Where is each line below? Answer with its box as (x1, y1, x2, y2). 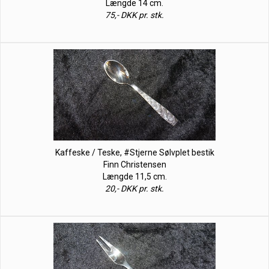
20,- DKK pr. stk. (105, 184, 164, 194)
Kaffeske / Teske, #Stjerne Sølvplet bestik (55, 148, 214, 158)
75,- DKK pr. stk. (105, 10, 164, 20)
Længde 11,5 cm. (102, 172, 167, 182)
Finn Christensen (103, 160, 166, 170)
